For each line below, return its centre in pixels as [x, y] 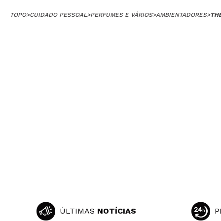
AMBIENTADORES [181, 15]
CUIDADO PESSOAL [58, 15]
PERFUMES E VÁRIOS [121, 15]
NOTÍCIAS [116, 211]
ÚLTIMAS [78, 211]
